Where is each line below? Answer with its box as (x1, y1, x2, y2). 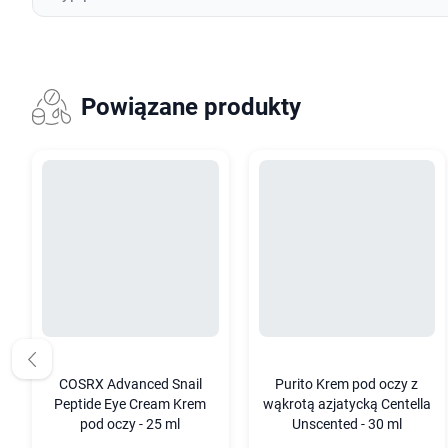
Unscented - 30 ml (291, 415, 402, 433)
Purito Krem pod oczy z (275, 375, 419, 393)
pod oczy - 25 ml (80, 415, 181, 433)
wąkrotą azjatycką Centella (262, 395, 431, 413)
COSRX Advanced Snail (58, 375, 202, 393)
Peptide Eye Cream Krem (54, 395, 207, 413)
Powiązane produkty (80, 93, 301, 122)
